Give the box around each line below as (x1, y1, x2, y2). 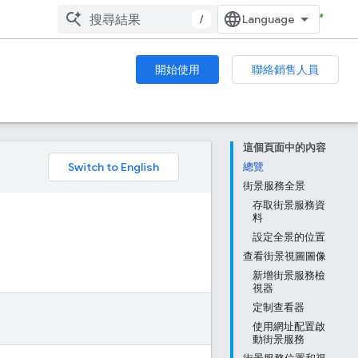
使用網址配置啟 (253, 320, 325, 332)
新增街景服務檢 (253, 269, 325, 281)
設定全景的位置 (253, 231, 325, 243)
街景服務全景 (243, 180, 305, 192)
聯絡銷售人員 (252, 62, 319, 77)
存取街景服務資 (253, 199, 325, 211)
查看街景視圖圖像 (243, 250, 326, 262)
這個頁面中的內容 (243, 141, 326, 153)
